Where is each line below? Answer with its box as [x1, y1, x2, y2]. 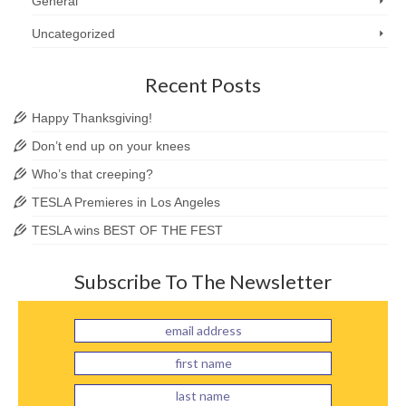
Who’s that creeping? [32, 166, 153, 181]
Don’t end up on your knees [32, 138, 190, 153]
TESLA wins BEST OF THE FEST [32, 222, 223, 237]
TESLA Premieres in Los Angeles [32, 194, 220, 209]
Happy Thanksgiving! [32, 110, 152, 125]
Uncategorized [32, 25, 115, 41]
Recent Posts [145, 72, 261, 97]
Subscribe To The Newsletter [74, 268, 332, 294]
